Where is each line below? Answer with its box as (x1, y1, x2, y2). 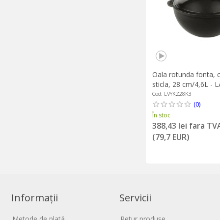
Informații (11, 191, 58, 205)
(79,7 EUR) (152, 131, 190, 142)
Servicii (119, 191, 152, 205)
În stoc (152, 110, 170, 119)
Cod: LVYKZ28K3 (152, 89, 192, 97)
